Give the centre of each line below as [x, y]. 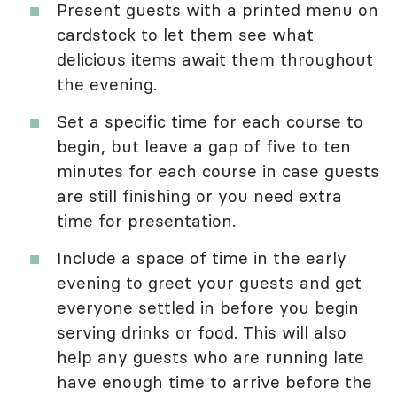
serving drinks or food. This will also [202, 333]
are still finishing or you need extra [199, 196]
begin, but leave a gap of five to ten [204, 147]
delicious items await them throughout [215, 60]
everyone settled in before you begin [208, 308]
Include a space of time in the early [202, 258]
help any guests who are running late [210, 358]
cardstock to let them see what [185, 35]
